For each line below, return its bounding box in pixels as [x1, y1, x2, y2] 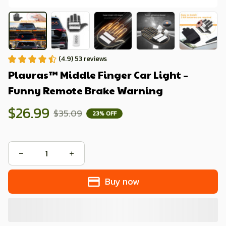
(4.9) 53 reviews [59, 53, 107, 65]
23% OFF [92, 108, 117, 118]
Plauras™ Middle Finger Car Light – [8, 68, 188, 82]
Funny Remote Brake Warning [8, 83, 163, 98]
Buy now [105, 175, 140, 189]
